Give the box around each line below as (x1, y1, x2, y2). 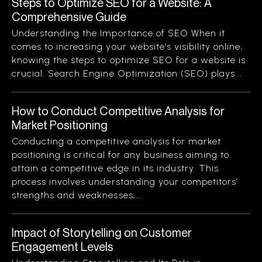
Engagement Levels (12, 239, 113, 254)
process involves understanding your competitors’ (12, 176, 239, 187)
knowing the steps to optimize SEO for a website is (12, 54, 246, 65)
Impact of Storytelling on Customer (12, 225, 192, 240)
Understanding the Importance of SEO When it (12, 27, 226, 39)
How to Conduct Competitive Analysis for (12, 104, 225, 118)
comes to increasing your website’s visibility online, (12, 41, 243, 52)
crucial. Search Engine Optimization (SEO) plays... (12, 68, 243, 79)
